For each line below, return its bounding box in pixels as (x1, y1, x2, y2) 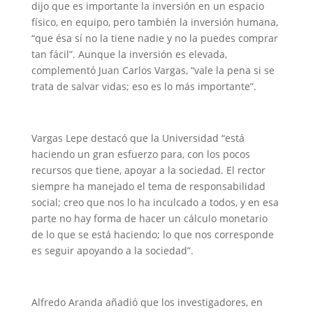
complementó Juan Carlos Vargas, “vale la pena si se (31, 64, 275, 77)
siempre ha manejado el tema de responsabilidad (31, 180, 265, 193)
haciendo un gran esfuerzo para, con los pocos (31, 147, 250, 161)
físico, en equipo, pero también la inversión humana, (31, 15, 278, 29)
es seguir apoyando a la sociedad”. (31, 244, 194, 257)
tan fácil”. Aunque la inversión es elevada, (31, 48, 227, 61)
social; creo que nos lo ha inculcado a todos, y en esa (31, 196, 279, 209)
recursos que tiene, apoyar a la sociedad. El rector (31, 163, 265, 177)
